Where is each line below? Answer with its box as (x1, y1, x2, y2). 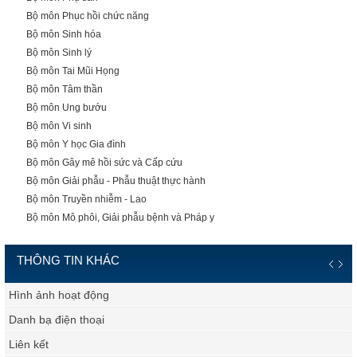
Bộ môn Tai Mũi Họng (26, 65, 120, 76)
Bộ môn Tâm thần (26, 84, 103, 95)
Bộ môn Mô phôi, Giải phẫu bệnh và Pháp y (26, 212, 214, 223)
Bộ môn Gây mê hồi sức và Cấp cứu (26, 157, 182, 168)
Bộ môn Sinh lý (26, 47, 92, 58)
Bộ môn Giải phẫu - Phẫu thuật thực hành (26, 175, 206, 186)
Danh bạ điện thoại (9, 313, 104, 326)
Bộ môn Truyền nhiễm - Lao (26, 194, 147, 205)
